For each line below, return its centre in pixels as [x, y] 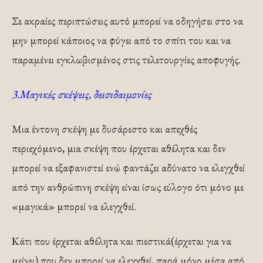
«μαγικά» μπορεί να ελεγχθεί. [74, 207]
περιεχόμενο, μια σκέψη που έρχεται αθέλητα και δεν [119, 149]
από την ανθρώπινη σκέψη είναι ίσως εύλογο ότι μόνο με [128, 187]
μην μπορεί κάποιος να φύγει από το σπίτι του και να [121, 41]
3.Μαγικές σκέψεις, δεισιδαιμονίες [82, 95]
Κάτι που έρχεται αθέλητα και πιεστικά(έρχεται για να [122, 241]
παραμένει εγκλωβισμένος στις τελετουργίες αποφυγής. [126, 60]
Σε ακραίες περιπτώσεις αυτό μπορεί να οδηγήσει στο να [127, 21]
